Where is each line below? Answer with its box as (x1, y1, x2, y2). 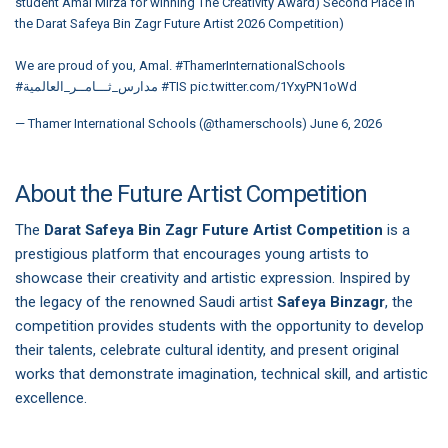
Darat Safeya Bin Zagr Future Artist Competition (44, 220, 383, 239)
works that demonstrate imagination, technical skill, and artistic (15, 364, 428, 383)
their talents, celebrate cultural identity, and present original (15, 340, 399, 359)
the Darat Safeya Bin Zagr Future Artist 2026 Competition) (15, 15, 344, 31)
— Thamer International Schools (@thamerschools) (15, 115, 310, 131)
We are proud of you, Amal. (15, 57, 175, 73)
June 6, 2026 (310, 115, 382, 131)
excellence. (15, 388, 87, 407)
